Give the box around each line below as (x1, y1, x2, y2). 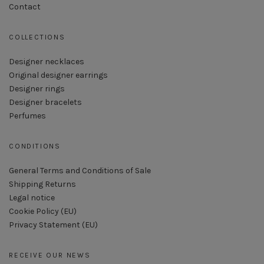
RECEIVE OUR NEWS (9, 250, 91, 259)
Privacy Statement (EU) (9, 219, 98, 230)
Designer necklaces (9, 56, 84, 67)
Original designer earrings (9, 70, 108, 80)
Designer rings (9, 83, 65, 94)
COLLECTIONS (9, 32, 65, 41)
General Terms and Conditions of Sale (9, 165, 151, 176)
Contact (9, 1, 41, 12)
